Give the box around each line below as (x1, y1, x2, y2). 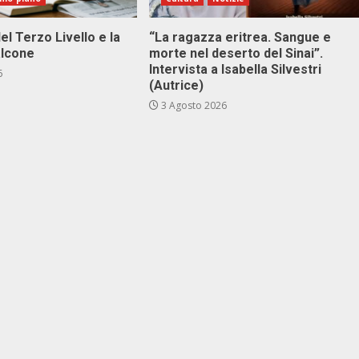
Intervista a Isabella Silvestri (148, 62, 321, 77)
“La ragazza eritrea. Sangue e (148, 30, 331, 45)
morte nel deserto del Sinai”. (148, 46, 323, 61)
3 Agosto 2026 (158, 99, 227, 112)
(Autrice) (148, 78, 204, 93)
